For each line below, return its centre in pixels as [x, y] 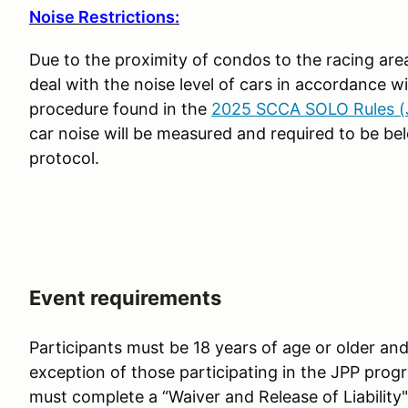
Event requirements [125, 298]
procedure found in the [120, 109]
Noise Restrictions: [104, 17]
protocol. [64, 158]
